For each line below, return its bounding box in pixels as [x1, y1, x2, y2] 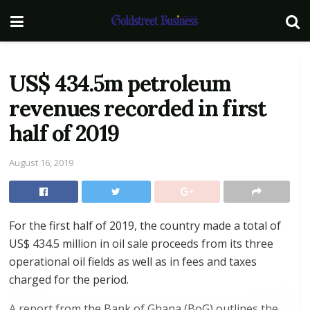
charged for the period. [9, 271, 129, 287]
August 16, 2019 [9, 156, 73, 169]
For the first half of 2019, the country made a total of [9, 217, 281, 233]
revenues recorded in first [9, 94, 266, 122]
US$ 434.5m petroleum [9, 69, 230, 98]
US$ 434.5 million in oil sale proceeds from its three [9, 235, 273, 251]
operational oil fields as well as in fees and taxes [9, 253, 257, 269]
